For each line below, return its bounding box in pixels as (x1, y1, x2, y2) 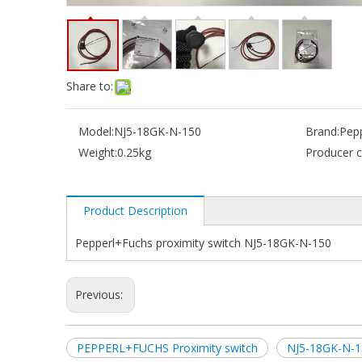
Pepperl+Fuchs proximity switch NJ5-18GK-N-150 (75, 234, 331, 250)
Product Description (83, 202, 187, 218)
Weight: (78, 144, 117, 160)
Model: (78, 123, 114, 139)
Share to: (66, 78, 113, 94)
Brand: (305, 123, 339, 139)
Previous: (75, 286, 126, 302)
